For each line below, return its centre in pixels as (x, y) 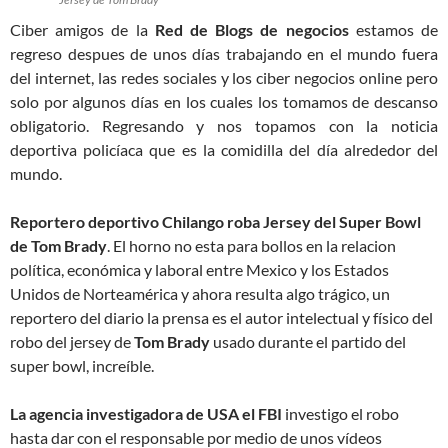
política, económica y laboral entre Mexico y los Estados (199, 270)
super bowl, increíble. (82, 366)
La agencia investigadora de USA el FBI (146, 414)
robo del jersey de (72, 342)
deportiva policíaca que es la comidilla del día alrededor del (224, 150)
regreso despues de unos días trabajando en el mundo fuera (224, 54)
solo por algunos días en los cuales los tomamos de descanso (224, 102)
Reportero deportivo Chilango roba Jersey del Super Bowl (215, 222)
